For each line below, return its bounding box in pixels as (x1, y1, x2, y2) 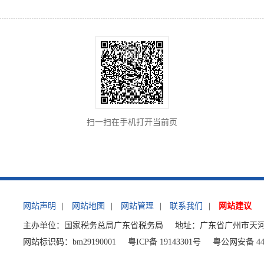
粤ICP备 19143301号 (127, 237, 201, 247)
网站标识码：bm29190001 (22, 237, 116, 247)
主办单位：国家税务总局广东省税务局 (22, 221, 163, 230)
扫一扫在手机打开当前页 (87, 118, 177, 127)
